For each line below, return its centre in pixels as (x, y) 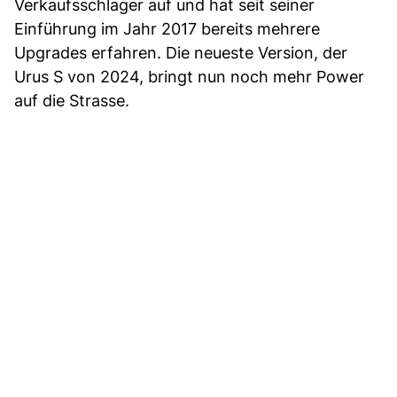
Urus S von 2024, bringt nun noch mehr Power (189, 76)
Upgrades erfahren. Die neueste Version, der (181, 52)
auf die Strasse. (72, 100)
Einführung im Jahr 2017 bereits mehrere (167, 28)
